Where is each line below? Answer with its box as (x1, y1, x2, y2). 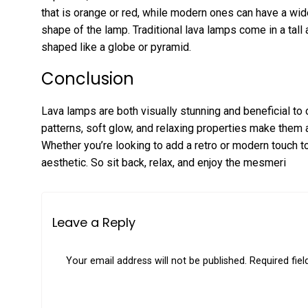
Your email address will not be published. (66, 254, 247, 267)
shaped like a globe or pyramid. (41, 40, 191, 54)
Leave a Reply (52, 213, 135, 231)
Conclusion (41, 67, 134, 90)
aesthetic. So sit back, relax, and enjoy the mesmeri (41, 155, 286, 169)
